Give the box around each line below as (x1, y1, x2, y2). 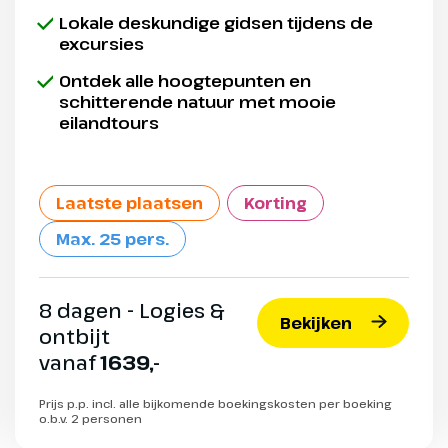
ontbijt (39, 323, 110, 351)
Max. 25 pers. (56, 228, 169, 251)
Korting (244, 192, 307, 215)
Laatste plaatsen (56, 192, 203, 215)
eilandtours (59, 111, 159, 135)
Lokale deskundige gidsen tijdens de (59, 11, 373, 35)
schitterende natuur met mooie (59, 90, 336, 114)
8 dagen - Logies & (39, 297, 224, 325)
